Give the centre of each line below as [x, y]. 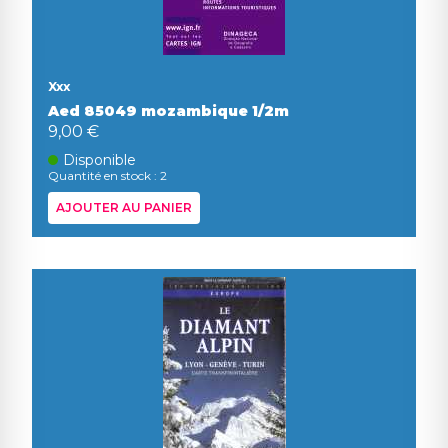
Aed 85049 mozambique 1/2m [168, 111]
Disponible [100, 160]
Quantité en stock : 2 [107, 175]
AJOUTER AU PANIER [124, 207]
